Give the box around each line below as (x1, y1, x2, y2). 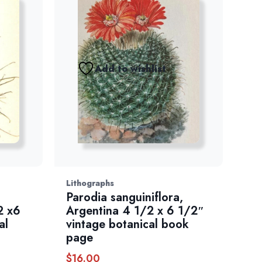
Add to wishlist (94, 61, 166, 75)
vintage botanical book (66, 216, 189, 233)
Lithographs (66, 177, 115, 189)
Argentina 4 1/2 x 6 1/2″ (66, 202, 205, 220)
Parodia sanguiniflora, (66, 189, 184, 206)
